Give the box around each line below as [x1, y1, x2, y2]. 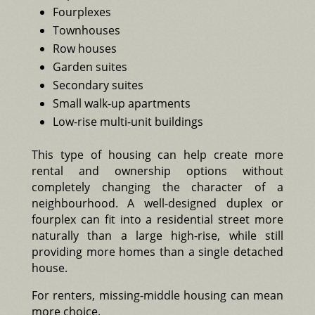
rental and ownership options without [31, 162, 284, 179]
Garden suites [52, 58, 127, 75]
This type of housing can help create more [31, 146, 284, 162]
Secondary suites [52, 77, 143, 93]
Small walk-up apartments [52, 95, 191, 111]
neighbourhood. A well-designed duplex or [31, 195, 284, 211]
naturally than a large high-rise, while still [31, 227, 284, 243]
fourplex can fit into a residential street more [31, 211, 284, 227]
